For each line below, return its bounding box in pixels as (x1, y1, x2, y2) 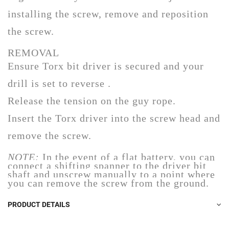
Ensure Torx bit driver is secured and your (8, 60, 204, 72)
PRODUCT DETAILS (8, 200, 70, 209)
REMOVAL (8, 47, 59, 58)
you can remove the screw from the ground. (8, 177, 209, 189)
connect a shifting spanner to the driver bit (8, 159, 207, 171)
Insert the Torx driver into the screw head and (8, 112, 220, 124)
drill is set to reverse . (8, 77, 111, 89)
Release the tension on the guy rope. (8, 95, 176, 106)
